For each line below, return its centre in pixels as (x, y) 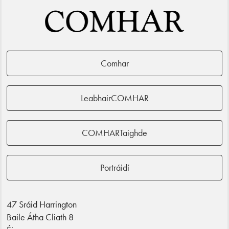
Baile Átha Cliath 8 (40, 217)
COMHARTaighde (114, 132)
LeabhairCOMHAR (114, 98)
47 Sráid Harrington (42, 204)
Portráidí (114, 167)
